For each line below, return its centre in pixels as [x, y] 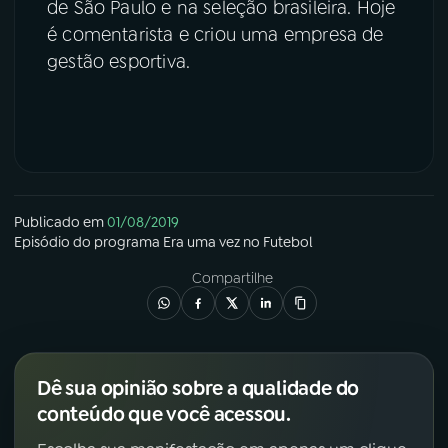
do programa [116, 242]
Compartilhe [232, 278]
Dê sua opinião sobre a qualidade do [198, 388]
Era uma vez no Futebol [238, 242]
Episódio [42, 242]
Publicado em [59, 222]
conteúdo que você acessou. [164, 414]
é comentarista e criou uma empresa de [215, 34]
